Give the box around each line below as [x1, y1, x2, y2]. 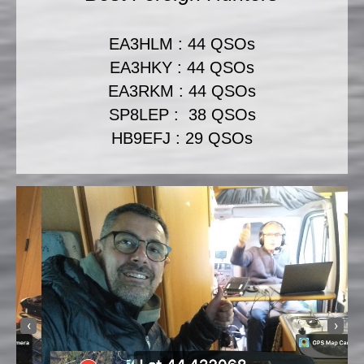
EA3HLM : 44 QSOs [109, 35, 255, 53]
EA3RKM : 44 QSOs [108, 82, 256, 100]
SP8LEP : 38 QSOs [108, 106, 256, 123]
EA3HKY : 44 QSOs [110, 58, 254, 76]
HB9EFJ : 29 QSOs [111, 129, 253, 147]
